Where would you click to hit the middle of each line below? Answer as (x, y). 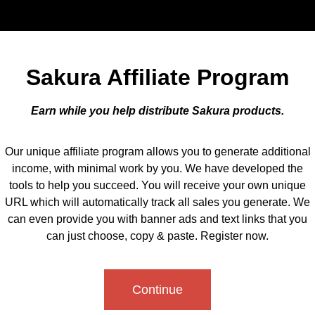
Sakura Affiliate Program (157, 77)
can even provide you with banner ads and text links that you (157, 219)
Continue (157, 289)
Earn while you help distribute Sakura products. (157, 111)
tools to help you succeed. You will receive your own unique (157, 186)
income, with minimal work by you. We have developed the (157, 169)
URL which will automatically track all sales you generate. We (157, 202)
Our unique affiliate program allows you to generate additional (157, 152)
